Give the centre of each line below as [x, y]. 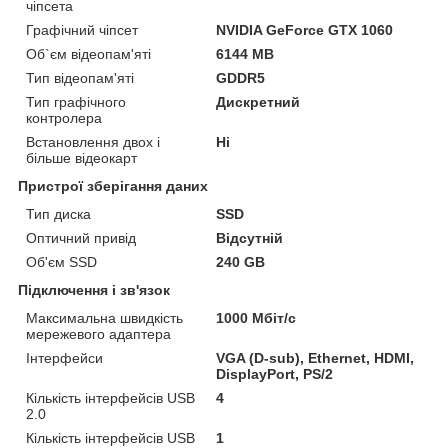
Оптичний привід [81, 237]
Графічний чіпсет [82, 29]
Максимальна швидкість [104, 317]
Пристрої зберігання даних [113, 185]
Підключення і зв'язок [94, 289]
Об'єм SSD [61, 261]
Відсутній [250, 237]
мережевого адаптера [98, 333]
